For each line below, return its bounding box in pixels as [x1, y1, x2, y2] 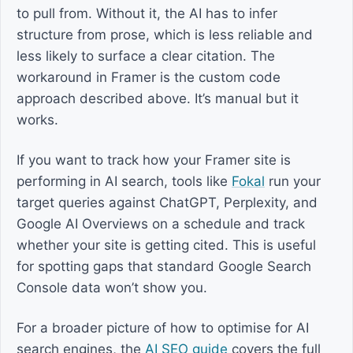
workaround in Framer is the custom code [17, 69, 281, 85]
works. [17, 112, 58, 128]
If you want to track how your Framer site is [17, 152, 291, 168]
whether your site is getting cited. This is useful [17, 237, 316, 253]
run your [265, 173, 321, 189]
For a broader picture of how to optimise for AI [17, 320, 309, 336]
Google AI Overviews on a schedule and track [17, 216, 305, 232]
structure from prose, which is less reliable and [17, 27, 313, 43]
